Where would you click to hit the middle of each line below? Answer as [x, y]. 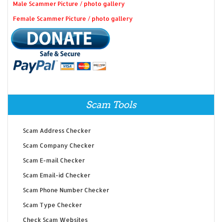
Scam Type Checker [52, 205]
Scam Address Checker [56, 131]
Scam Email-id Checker [56, 175]
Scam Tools [111, 105]
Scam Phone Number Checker [66, 190]
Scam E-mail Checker [54, 161]
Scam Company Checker [58, 146]
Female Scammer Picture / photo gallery [73, 18]
